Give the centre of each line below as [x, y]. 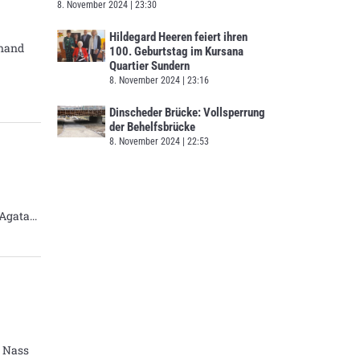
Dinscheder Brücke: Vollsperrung [187, 112]
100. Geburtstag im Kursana [176, 51]
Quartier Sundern [149, 65]
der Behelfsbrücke [152, 127]
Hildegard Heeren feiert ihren [178, 37]
